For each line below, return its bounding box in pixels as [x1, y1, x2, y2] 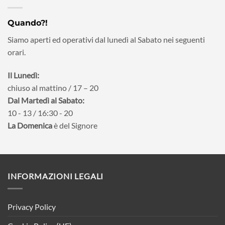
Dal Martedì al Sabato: [8, 95, 84, 105]
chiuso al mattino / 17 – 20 [8, 83, 98, 93]
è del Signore [54, 121, 97, 131]
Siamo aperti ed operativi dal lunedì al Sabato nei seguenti [8, 35, 205, 45]
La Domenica [8, 121, 54, 131]
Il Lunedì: [8, 70, 39, 80]
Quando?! [8, 18, 48, 28]
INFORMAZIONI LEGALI [8, 171, 104, 181]
